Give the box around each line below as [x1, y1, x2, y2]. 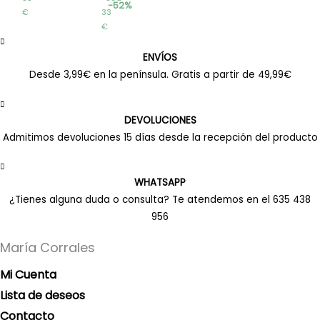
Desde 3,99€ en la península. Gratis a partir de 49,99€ [29, 68, 291, 82]
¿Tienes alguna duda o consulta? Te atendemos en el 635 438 [9, 192, 311, 206]
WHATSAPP [134, 175, 186, 189]
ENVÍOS [143, 51, 177, 65]
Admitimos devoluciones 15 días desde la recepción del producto [2, 130, 318, 144]
